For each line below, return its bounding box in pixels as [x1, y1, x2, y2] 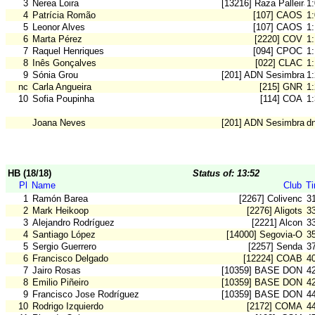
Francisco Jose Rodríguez [32, 289, 139, 300]
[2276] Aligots [247, 205, 302, 217]
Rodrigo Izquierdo [32, 301, 103, 312]
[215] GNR [259, 82, 302, 93]
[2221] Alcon [252, 217, 302, 229]
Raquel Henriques [32, 46, 104, 57]
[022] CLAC [255, 58, 302, 69]
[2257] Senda [248, 241, 302, 252]
